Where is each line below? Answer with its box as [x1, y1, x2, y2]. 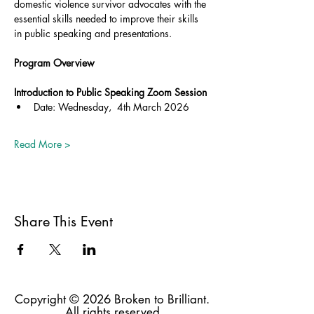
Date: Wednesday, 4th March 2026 [34, 100, 189, 114]
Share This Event [14, 212, 113, 231]
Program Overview [14, 56, 95, 69]
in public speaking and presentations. [14, 27, 172, 40]
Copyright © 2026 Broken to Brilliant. [15, 292, 210, 307]
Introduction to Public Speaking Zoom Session [14, 86, 207, 99]
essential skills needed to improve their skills [14, 12, 201, 25]
